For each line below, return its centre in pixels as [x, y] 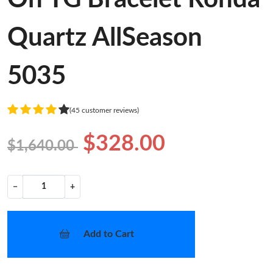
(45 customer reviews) [104, 110]
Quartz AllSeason [105, 38]
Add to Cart [108, 234]
